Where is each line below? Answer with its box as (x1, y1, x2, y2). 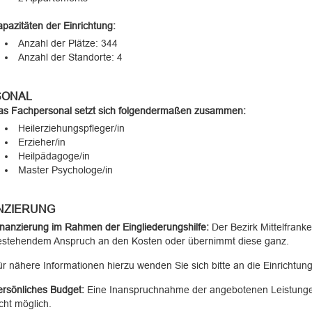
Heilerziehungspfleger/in (17, 123, 125, 134)
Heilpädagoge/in (17, 150, 90, 162)
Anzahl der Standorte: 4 (17, 52, 123, 63)
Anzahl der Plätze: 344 (17, 38, 118, 49)
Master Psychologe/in (17, 164, 113, 175)
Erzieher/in (17, 136, 65, 148)
